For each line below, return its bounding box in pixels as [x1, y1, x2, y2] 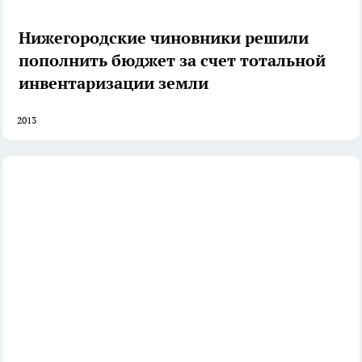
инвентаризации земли [19, 73, 208, 95]
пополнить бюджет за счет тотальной [19, 50, 326, 72]
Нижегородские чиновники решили [19, 27, 309, 49]
